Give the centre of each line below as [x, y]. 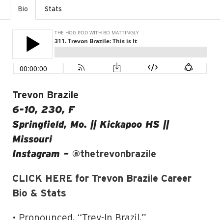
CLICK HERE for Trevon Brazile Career [102, 179]
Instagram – [42, 154]
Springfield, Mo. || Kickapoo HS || [91, 125]
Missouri [32, 139]
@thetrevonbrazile [114, 154]
